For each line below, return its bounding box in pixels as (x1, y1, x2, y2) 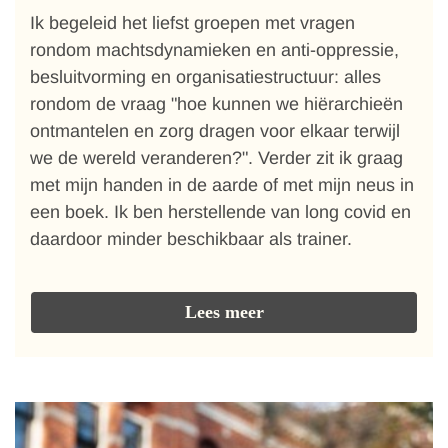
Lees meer (184, 302, 264, 322)
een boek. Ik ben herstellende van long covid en (30, 202, 411, 222)
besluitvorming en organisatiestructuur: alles (30, 67, 381, 87)
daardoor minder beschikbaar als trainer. (30, 229, 352, 249)
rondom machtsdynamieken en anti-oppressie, (30, 40, 399, 60)
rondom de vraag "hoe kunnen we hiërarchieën (30, 94, 403, 114)
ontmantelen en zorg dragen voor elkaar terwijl (30, 121, 400, 141)
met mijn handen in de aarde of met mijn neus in (30, 175, 414, 195)
